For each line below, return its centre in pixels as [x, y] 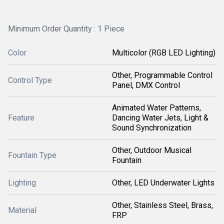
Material [22, 210]
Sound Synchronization [152, 128]
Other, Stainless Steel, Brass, [162, 205]
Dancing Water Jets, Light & [160, 118]
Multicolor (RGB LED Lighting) [164, 53]
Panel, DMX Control [146, 85]
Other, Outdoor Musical [152, 150]
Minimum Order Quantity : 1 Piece [66, 29]
